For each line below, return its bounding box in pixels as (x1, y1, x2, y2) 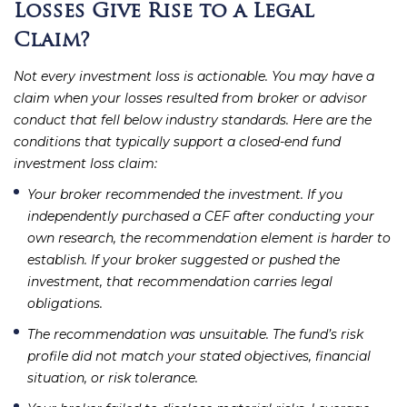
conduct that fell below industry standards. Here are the (14, 112, 372, 129)
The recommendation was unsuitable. (27, 326, 269, 343)
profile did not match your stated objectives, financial (27, 348, 371, 365)
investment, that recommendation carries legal (27, 273, 333, 291)
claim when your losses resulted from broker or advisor (14, 90, 367, 107)
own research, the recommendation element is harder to (27, 230, 391, 247)
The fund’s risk (269, 326, 363, 343)
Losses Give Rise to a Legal (14, 2, 314, 24)
